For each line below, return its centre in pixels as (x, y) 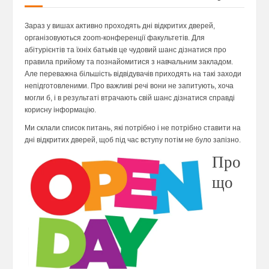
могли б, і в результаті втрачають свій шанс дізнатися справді (130, 98)
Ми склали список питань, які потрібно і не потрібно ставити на (133, 128)
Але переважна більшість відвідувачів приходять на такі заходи (133, 74)
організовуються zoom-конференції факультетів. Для (115, 38)
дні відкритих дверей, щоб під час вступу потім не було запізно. (133, 140)
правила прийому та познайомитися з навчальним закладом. (129, 62)
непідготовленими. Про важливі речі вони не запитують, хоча (129, 86)
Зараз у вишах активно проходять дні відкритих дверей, (120, 26)
